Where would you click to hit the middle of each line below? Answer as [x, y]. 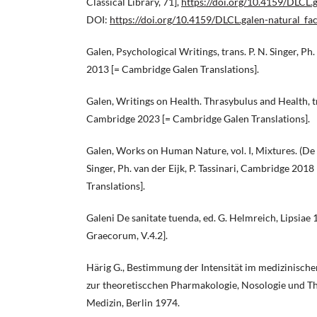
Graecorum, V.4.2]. [127, 236]
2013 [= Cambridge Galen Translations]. [173, 69]
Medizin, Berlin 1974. [133, 303]
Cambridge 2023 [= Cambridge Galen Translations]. [198, 119]
